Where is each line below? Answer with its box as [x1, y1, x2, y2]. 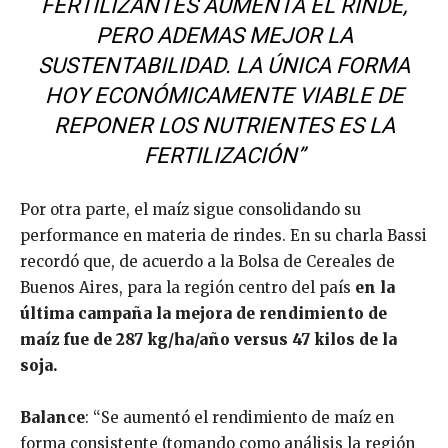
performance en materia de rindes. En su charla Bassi [20, 225, 427, 245]
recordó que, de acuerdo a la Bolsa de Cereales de [20, 251, 395, 271]
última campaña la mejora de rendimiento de [20, 303, 387, 323]
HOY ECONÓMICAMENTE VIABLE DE [44, 82, 404, 108]
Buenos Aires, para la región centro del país [20, 277, 355, 297]
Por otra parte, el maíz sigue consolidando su [20, 199, 361, 219]
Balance [20, 407, 85, 427]
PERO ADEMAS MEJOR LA [95, 22, 353, 48]
